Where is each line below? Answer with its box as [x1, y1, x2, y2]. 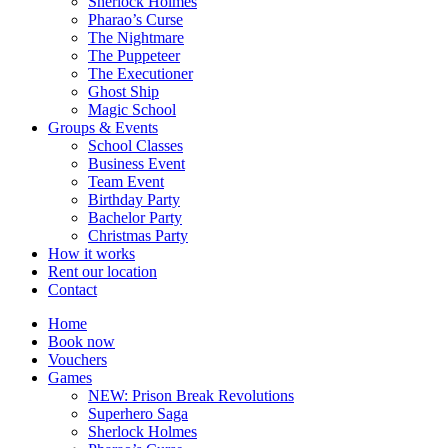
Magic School [88, 100, 176, 118]
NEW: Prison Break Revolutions [88, 386, 294, 404]
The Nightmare [88, 28, 184, 46]
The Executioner [88, 64, 193, 82]
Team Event [88, 172, 164, 190]
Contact [48, 280, 97, 298]
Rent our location [48, 262, 157, 280]
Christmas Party [88, 226, 188, 244]
